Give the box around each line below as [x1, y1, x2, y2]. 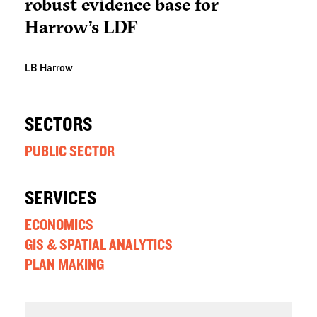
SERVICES [25, 189, 96, 209]
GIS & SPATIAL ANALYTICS [25, 237, 173, 253]
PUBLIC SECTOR [25, 144, 115, 160]
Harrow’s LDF [25, 16, 138, 39]
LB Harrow [25, 62, 73, 74]
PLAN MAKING [25, 257, 104, 273]
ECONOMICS [25, 217, 93, 234]
